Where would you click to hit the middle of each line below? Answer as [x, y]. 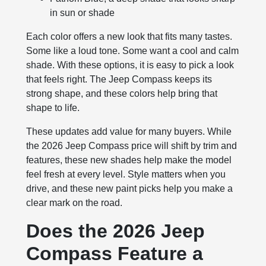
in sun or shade [83, 13]
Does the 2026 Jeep [116, 231]
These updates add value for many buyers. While [129, 132]
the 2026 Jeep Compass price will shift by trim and [132, 146]
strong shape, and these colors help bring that [122, 94]
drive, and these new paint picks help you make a [130, 189]
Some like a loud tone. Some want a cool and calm [133, 51]
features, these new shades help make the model [129, 160]
